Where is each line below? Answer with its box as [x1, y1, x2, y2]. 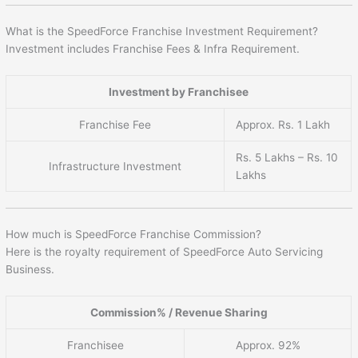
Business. [6, 262, 55, 276]
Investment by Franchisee [109, 85, 249, 98]
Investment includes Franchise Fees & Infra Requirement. [6, 42, 300, 55]
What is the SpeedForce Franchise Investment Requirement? [6, 24, 319, 38]
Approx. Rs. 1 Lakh [236, 117, 331, 131]
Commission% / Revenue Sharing [89, 305, 268, 319]
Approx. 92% [235, 338, 300, 352]
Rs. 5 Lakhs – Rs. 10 [236, 150, 339, 164]
